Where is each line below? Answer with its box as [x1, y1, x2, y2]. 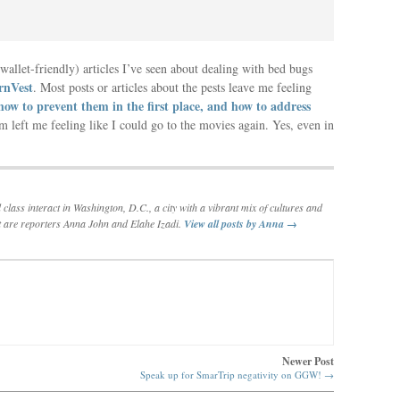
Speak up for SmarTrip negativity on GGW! [140, 368, 324, 381]
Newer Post [282, 354, 334, 369]
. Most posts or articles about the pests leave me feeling [33, 79, 312, 96]
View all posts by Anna [184, 216, 287, 231]
